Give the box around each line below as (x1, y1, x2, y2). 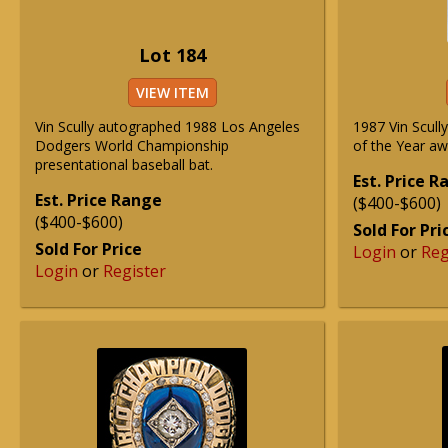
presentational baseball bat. (35, 155, 213, 174)
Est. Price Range (35, 189, 162, 211)
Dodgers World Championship (35, 136, 229, 155)
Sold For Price (35, 238, 142, 260)
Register (103, 260, 166, 282)
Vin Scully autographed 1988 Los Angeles (35, 117, 300, 136)
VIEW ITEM (135, 83, 209, 102)
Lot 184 (138, 43, 206, 67)
